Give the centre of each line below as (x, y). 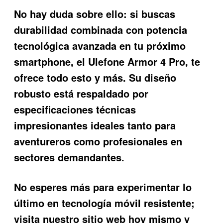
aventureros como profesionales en (98, 141)
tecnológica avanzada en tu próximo (100, 45)
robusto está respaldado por (81, 93)
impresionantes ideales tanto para (95, 125)
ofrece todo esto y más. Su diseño (95, 77)
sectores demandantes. (69, 157)
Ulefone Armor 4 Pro (137, 61)
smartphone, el (51, 61)
